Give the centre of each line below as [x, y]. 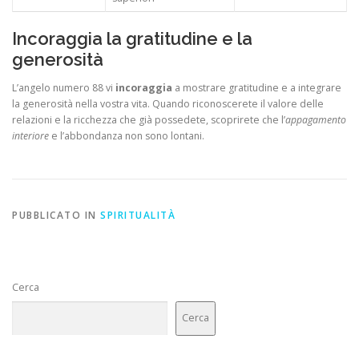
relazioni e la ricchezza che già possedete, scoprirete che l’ [149, 119]
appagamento [316, 119]
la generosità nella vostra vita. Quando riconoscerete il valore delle [168, 103]
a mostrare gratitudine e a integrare [257, 87]
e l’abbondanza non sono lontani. [127, 135]
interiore [30, 135]
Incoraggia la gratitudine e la [132, 38]
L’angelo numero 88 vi [64, 87]
